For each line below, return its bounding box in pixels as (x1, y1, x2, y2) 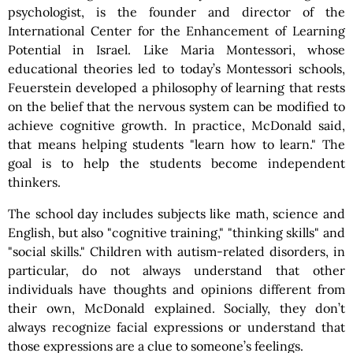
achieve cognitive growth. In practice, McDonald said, (8, 117, 345, 133)
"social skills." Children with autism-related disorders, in (8, 243, 345, 259)
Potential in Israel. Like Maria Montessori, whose (8, 42, 345, 58)
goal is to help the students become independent (8, 155, 345, 171)
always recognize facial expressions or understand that (8, 319, 345, 335)
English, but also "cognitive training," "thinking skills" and (8, 225, 345, 240)
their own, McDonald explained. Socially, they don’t (8, 300, 345, 316)
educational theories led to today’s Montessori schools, (8, 61, 345, 76)
